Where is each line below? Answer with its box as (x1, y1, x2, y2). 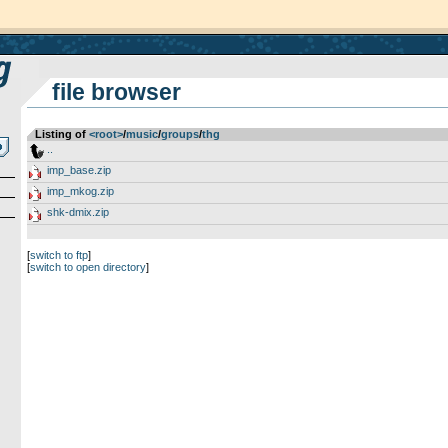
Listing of (34, 128, 89, 140)
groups (160, 128, 199, 140)
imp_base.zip (46, 164, 111, 176)
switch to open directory (29, 261, 146, 273)
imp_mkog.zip (46, 185, 114, 197)
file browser (51, 79, 181, 105)
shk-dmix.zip (46, 206, 109, 218)
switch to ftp (29, 249, 88, 261)
